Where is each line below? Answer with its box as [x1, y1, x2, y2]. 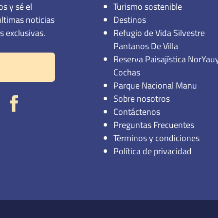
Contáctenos [113, 80, 161, 93]
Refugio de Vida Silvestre [113, 1, 205, 15]
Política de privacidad [113, 119, 192, 133]
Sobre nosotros [113, 67, 170, 80]
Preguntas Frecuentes [113, 93, 195, 107]
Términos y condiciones [113, 106, 200, 120]
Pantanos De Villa [113, 14, 179, 28]
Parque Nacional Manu [113, 54, 198, 67]
